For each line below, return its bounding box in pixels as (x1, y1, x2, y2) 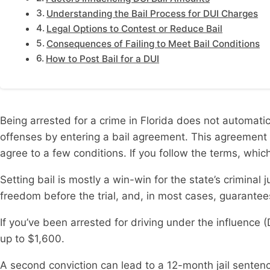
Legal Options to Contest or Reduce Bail (46, 23, 223, 35)
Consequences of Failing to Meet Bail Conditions (46, 38, 260, 50)
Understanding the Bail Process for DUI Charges (46, 8, 259, 20)
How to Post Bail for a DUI (46, 53, 160, 65)
